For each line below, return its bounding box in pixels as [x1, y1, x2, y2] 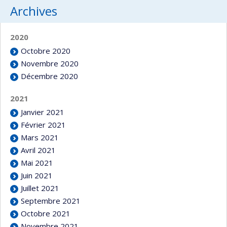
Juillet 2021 [21, 183, 60, 193]
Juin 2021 [21, 170, 53, 180]
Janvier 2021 [21, 107, 65, 117]
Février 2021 [21, 120, 66, 130]
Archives [10, 2, 57, 19]
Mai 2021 [21, 158, 54, 168]
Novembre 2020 [21, 58, 79, 68]
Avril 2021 [21, 145, 56, 155]
